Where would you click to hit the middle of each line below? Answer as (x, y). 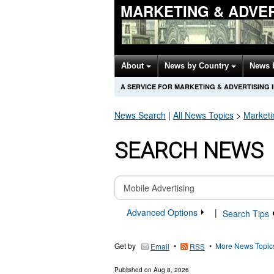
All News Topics (203, 115)
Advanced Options (163, 212)
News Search (140, 115)
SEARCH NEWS (189, 151)
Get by (125, 246)
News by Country (198, 66)
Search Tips (247, 214)
